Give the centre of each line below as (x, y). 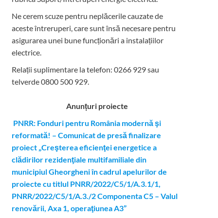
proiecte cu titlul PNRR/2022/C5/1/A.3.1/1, (86, 184)
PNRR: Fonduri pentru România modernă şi (87, 123)
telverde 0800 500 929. (50, 82)
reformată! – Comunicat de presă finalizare (86, 135)
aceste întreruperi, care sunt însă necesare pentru (93, 28)
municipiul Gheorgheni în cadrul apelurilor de (89, 172)
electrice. (26, 52)
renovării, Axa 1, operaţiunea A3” (69, 208)
